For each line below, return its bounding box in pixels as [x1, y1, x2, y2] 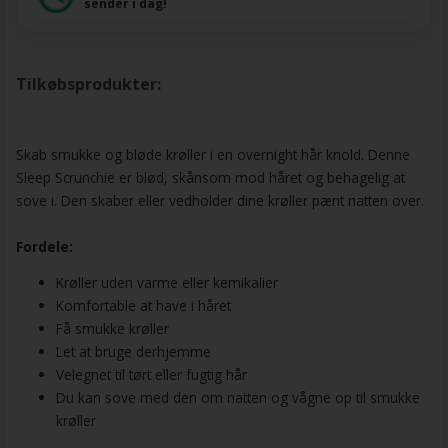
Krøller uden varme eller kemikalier [55, 273, 278, 293]
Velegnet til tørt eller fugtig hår [55, 365, 247, 385]
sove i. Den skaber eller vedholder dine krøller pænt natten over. [15, 190, 424, 210]
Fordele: [15, 236, 73, 256]
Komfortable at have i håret [55, 296, 231, 316]
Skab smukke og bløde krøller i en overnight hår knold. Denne [15, 144, 410, 164]
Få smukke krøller [55, 319, 169, 339]
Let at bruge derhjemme [55, 342, 211, 362]
